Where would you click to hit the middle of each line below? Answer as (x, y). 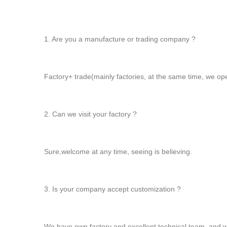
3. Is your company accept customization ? (112, 189)
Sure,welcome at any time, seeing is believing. (118, 152)
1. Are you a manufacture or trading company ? (120, 39)
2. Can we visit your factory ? (90, 114)
